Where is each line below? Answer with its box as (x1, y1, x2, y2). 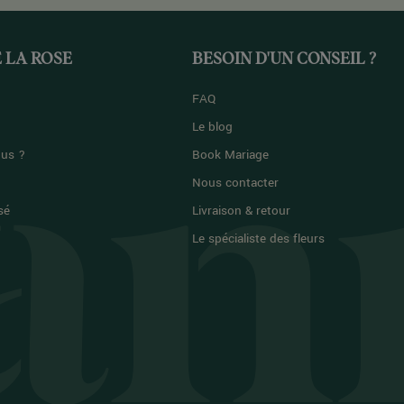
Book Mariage (192, 146, 270, 164)
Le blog (192, 118, 234, 136)
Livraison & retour (192, 202, 291, 220)
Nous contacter (192, 174, 280, 192)
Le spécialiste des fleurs (192, 230, 326, 248)
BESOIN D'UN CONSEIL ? (192, 51, 377, 69)
